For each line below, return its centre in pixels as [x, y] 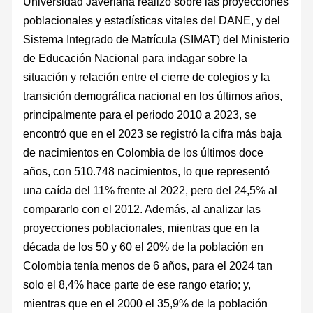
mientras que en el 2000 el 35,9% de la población [146, 303]
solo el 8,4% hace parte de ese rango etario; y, [137, 284]
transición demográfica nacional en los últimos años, [153, 95]
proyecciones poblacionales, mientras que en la [141, 227]
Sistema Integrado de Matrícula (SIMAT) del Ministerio [156, 39]
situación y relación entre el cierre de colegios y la [147, 77]
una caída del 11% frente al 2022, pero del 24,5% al [151, 190]
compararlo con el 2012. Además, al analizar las [142, 209]
